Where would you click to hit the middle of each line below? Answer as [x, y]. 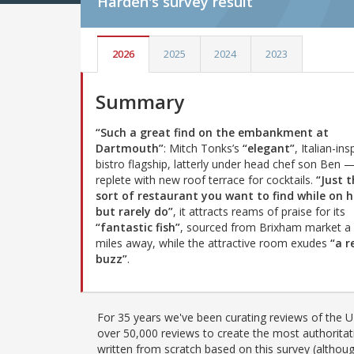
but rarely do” [134, 211]
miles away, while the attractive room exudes [213, 243]
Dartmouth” [130, 148]
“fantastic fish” [138, 227]
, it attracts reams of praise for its [259, 211]
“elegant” [269, 148]
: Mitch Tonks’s [203, 148]
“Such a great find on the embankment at [212, 132]
